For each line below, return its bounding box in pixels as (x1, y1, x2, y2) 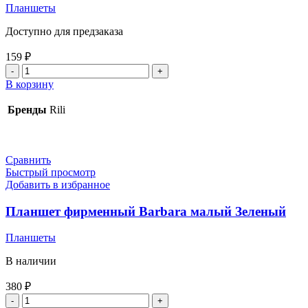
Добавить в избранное (5, 178, 110, 190)
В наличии (5, 255, 56, 267)
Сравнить (5, 153, 51, 166)
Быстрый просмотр (5, 166, 96, 178)
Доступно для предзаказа (5, 25, 123, 37)
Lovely (22, 100, 53, 113)
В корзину (5, 78, 54, 90)
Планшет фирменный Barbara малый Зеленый (5, 203, 286, 219)
